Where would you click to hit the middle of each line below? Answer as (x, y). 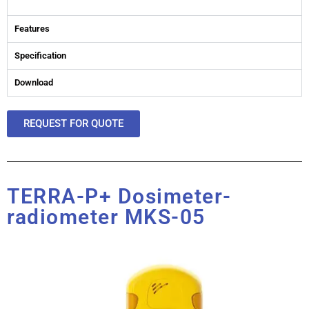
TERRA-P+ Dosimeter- (119, 196)
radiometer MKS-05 (106, 217)
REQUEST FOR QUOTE (73, 123)
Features (32, 28)
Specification (40, 55)
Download (34, 82)
